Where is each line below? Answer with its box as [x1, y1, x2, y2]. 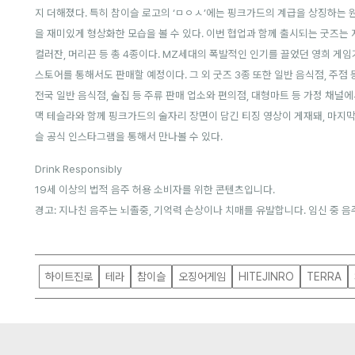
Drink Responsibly [35, 162, 123, 175]
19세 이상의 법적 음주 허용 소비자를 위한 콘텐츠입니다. [35, 182, 276, 196]
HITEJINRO [239, 270, 295, 284]
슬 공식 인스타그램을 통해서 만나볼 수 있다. [35, 129, 223, 143]
